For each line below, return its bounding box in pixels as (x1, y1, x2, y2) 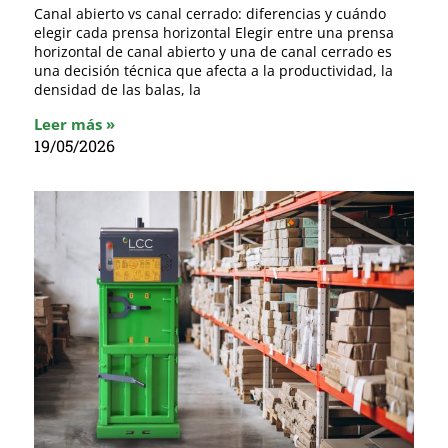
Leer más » (34, 114, 115, 135)
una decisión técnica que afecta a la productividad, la (34, 61, 393, 81)
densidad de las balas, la (34, 80, 201, 100)
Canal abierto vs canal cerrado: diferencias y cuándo (34, 4, 386, 24)
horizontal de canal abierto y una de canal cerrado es (34, 42, 392, 62)
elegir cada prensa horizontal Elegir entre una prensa (34, 23, 394, 43)
